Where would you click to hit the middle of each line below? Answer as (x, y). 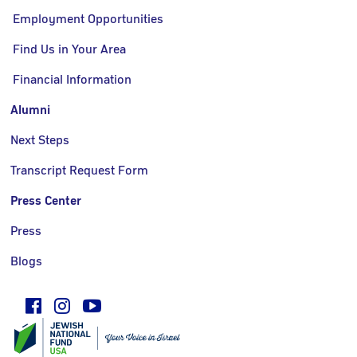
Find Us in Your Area (69, 50)
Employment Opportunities (88, 20)
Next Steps (40, 141)
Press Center (46, 201)
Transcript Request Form (80, 171)
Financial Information (72, 80)
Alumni (31, 110)
